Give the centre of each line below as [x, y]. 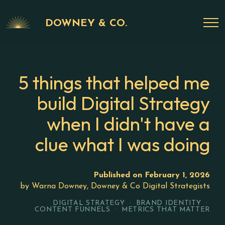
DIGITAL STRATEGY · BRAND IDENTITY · [131, 203]
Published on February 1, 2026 [152, 175]
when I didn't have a [128, 124]
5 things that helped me [114, 83]
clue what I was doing [123, 144]
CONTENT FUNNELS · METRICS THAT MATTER [122, 210]
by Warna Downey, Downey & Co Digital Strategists [115, 186]
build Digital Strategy [124, 103]
